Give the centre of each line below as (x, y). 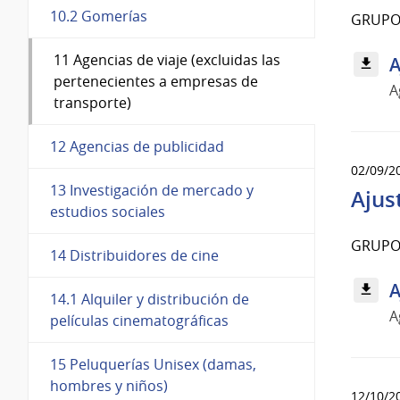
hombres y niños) (109, 385)
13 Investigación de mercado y (152, 190)
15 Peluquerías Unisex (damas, (153, 364)
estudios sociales (108, 211)
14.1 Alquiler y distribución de (150, 299)
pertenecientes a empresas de (156, 81)
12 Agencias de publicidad (137, 146)
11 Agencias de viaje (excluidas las (167, 59)
